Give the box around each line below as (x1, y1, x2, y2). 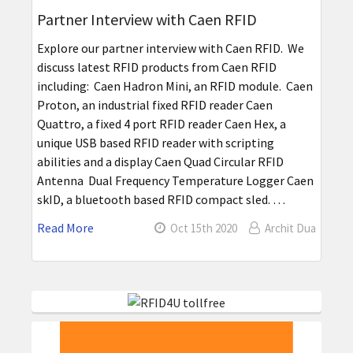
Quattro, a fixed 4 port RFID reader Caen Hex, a (36, 116, 286, 132)
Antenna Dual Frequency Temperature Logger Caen (36, 173, 314, 189)
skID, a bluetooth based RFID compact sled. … (36, 191, 285, 208)
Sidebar (45, 309, 121, 340)
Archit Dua (265, 221, 317, 236)
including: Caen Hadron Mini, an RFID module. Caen (36, 78, 313, 95)
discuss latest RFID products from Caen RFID (36, 59, 277, 76)
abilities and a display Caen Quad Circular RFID (36, 154, 284, 170)
